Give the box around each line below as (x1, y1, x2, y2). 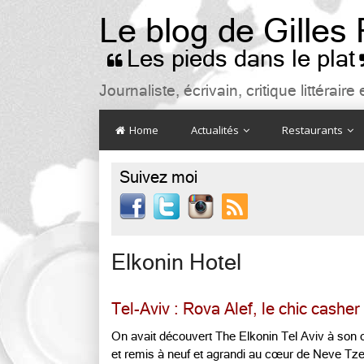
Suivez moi (119, 168, 197, 187)
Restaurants (282, 123, 345, 137)
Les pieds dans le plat (127, 45, 355, 72)
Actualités (191, 123, 241, 137)
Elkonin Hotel (111, 250, 241, 275)
